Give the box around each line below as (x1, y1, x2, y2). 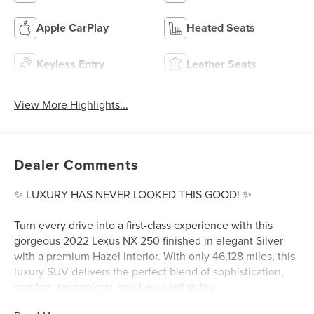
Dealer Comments (14, 154, 139, 175)
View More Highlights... (14, 97, 129, 113)
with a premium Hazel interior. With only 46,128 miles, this (14, 248, 296, 264)
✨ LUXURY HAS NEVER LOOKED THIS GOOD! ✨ (14, 186, 252, 203)
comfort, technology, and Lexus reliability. (14, 279, 217, 295)
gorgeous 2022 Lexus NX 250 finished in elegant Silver (14, 233, 284, 249)
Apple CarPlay (36, 20, 109, 36)
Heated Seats (186, 20, 255, 36)
